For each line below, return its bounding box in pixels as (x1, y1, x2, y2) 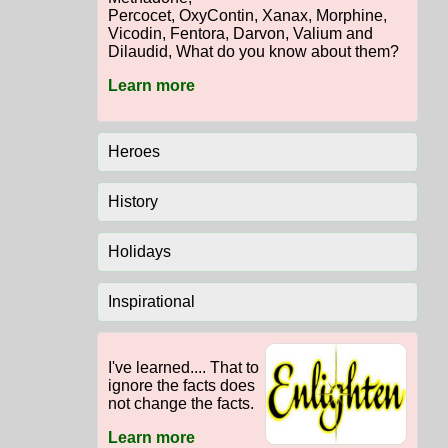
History (107, 193, 158, 211)
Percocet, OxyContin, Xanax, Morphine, (107, 7, 387, 25)
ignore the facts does (107, 377, 255, 395)
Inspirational (107, 293, 195, 311)
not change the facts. (107, 395, 254, 413)
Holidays (107, 243, 171, 261)
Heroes (107, 143, 160, 161)
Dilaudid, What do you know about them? (107, 43, 399, 61)
